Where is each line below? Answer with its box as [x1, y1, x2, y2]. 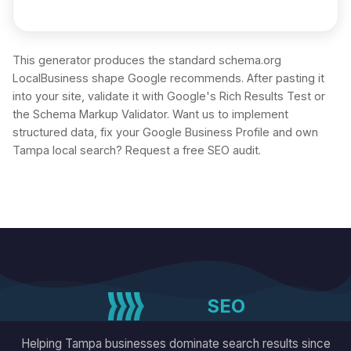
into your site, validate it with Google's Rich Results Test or [13, 89, 325, 103]
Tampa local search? [13, 143, 125, 157]
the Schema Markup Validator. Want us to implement [13, 107, 288, 121]
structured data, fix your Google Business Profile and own [13, 125, 318, 139]
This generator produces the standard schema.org [13, 53, 281, 67]
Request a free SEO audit [125, 143, 259, 157]
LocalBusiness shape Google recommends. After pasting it [13, 71, 324, 85]
